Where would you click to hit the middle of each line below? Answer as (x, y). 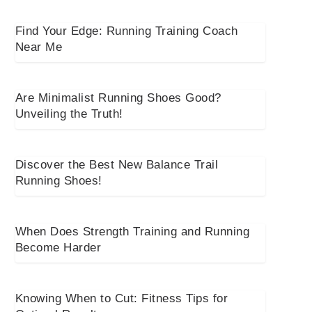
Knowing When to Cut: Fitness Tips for (122, 299)
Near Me (39, 47)
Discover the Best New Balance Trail (117, 165)
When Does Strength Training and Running (132, 232)
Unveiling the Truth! (69, 114)
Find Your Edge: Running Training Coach (126, 31)
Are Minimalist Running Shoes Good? (118, 98)
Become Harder (58, 248)
